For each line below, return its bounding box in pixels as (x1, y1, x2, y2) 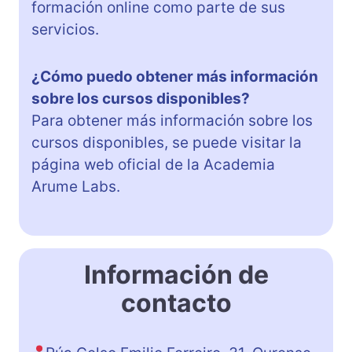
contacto (120, 288, 232, 319)
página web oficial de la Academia (31, 156, 275, 174)
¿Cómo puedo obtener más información (31, 68, 318, 86)
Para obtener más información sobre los (31, 112, 313, 130)
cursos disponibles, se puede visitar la (31, 134, 302, 152)
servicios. (31, 20, 99, 39)
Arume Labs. (31, 178, 120, 196)
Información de (83, 259, 269, 291)
